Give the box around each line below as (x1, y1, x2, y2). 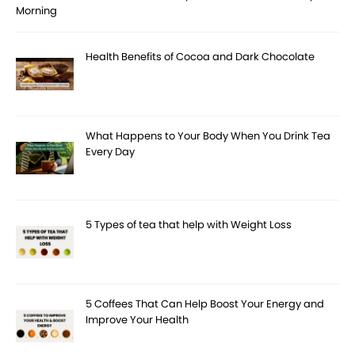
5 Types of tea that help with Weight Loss (86, 216, 292, 232)
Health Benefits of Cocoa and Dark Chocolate (86, 48, 315, 64)
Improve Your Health (86, 311, 189, 327)
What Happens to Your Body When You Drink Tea (86, 128, 331, 143)
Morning (16, 2, 57, 18)
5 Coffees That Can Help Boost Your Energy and (86, 296, 325, 311)
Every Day (86, 143, 136, 159)
